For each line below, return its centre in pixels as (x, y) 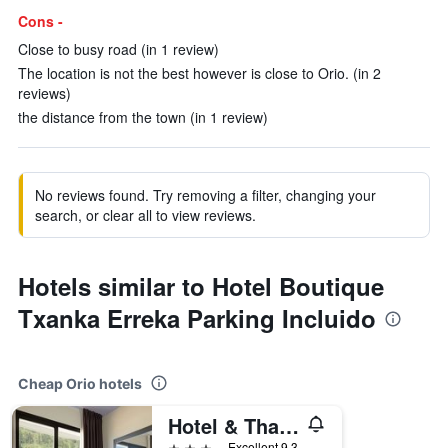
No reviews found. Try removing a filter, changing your (205, 195)
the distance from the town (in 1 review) (143, 117)
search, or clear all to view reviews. (145, 215)
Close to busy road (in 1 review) (118, 49)
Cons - (40, 21)
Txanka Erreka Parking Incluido (197, 318)
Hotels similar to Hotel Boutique (201, 286)
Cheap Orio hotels (80, 383)
